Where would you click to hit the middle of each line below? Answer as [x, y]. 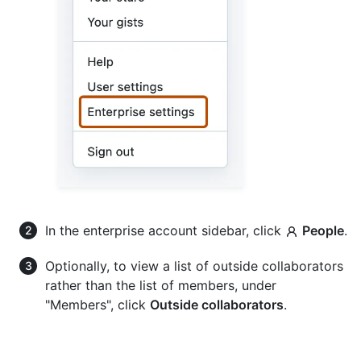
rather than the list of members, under [161, 285]
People [323, 230]
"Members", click [98, 304]
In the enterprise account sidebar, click [165, 230]
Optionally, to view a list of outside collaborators [194, 266]
